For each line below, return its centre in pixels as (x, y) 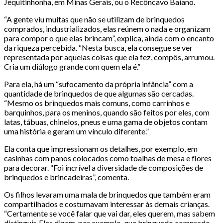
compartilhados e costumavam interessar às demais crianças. (107, 204)
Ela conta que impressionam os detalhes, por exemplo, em (101, 148)
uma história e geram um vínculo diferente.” (76, 131)
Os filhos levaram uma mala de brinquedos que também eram (107, 194)
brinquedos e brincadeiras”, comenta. (66, 177)
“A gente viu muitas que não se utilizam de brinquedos (94, 19)
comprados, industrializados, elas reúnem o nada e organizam (107, 28)
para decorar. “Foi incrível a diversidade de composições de (104, 167)
